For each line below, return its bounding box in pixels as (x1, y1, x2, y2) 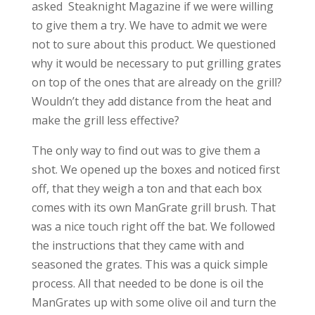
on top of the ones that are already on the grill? (31, 75, 282, 90)
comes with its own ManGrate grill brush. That (31, 200, 276, 215)
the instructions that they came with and (31, 238, 244, 253)
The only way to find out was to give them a (31, 143, 260, 158)
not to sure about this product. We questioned (31, 37, 276, 52)
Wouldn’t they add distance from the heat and (31, 94, 271, 109)
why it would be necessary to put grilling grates (31, 56, 281, 71)
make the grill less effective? (31, 112, 179, 128)
